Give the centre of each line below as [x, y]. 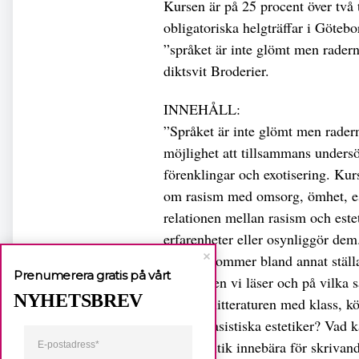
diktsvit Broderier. [216, 70]
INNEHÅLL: [202, 109]
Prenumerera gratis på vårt [93, 275]
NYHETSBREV [78, 300]
